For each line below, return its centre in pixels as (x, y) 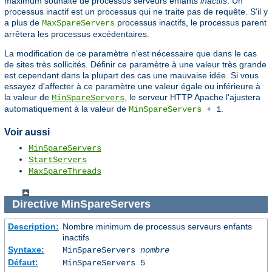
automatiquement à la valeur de (66, 108)
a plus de (23, 22)
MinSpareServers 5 (104, 263)
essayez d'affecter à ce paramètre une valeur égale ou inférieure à (132, 86)
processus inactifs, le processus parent (191, 22)
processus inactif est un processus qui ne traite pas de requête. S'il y (136, 11)
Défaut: (23, 262)
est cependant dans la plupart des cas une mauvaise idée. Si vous (131, 75)
